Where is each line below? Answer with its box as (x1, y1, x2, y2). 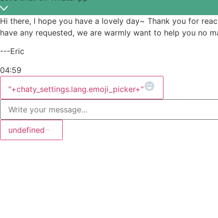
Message (163, 82, 196, 92)
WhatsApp (163, 74, 201, 84)
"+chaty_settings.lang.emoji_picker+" (8, 84, 144, 94)
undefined (8, 125, 45, 135)
